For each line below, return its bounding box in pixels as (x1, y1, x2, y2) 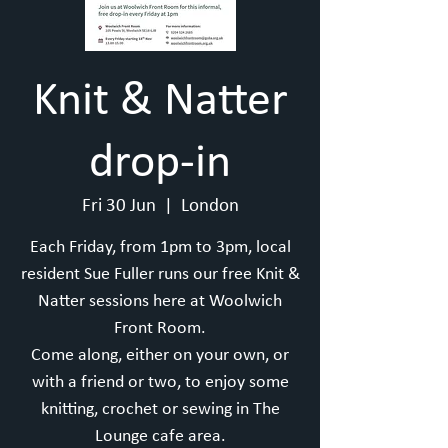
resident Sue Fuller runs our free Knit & (20, 265, 300, 284)
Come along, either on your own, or (31, 346, 289, 365)
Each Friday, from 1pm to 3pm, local (29, 238, 291, 257)
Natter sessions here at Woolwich (38, 292, 282, 311)
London (180, 197, 239, 216)
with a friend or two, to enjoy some (31, 373, 289, 392)
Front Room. (114, 319, 206, 338)
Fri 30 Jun (81, 197, 156, 216)
